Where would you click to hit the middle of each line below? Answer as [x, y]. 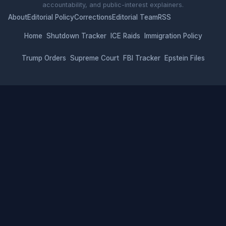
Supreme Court [94, 58]
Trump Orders [44, 58]
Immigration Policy [173, 36]
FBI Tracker [142, 58]
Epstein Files [184, 58]
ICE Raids [125, 36]
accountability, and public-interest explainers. [113, 5]
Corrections [93, 17]
